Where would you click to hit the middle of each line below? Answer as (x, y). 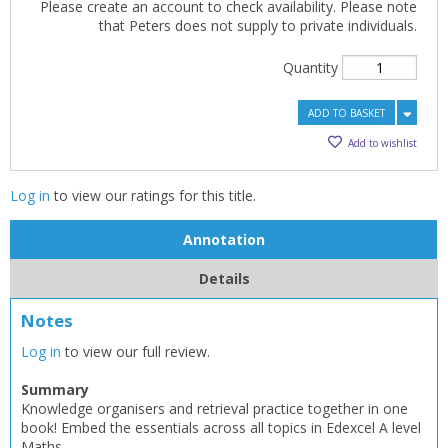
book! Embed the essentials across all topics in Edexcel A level (221, 427)
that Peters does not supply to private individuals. (258, 25)
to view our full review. (135, 351)
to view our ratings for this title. (153, 195)
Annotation (223, 239)
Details (224, 278)
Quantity (312, 67)
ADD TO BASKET (346, 113)
